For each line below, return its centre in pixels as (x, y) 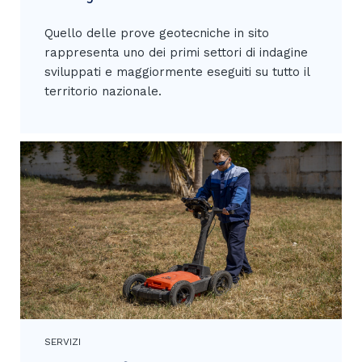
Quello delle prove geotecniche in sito (157, 33)
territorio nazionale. (103, 91)
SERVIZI (63, 342)
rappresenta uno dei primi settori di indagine (176, 53)
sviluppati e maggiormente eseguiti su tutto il (177, 72)
